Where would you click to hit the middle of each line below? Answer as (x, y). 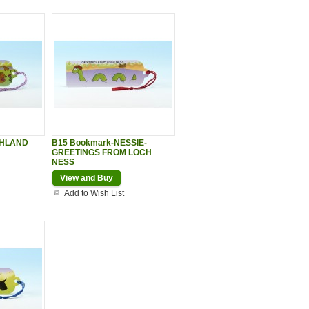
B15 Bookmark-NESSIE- (99, 143)
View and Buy (87, 178)
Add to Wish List (94, 193)
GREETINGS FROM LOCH (102, 152)
